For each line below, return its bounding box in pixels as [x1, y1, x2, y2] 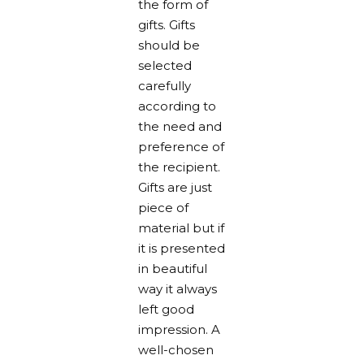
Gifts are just [138, 180, 212, 195]
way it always [138, 281, 217, 297]
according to [138, 98, 216, 114]
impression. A [138, 322, 220, 337]
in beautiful [138, 261, 207, 276]
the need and [138, 119, 222, 134]
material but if [138, 220, 224, 236]
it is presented [138, 240, 225, 256]
